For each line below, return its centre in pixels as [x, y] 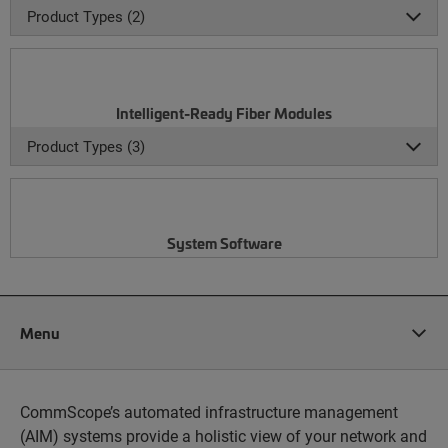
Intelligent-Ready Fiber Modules [224, 113]
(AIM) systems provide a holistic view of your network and [223, 435]
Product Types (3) [86, 146]
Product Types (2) [86, 16]
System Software [224, 243]
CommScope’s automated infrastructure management [209, 411]
